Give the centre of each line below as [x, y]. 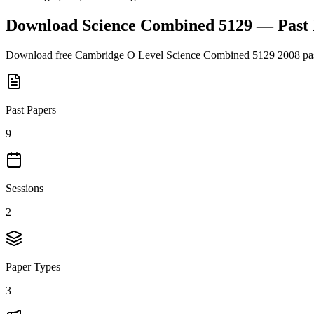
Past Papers [31, 109]
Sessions [25, 188]
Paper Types [33, 266]
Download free [40, 55]
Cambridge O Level [119, 55]
